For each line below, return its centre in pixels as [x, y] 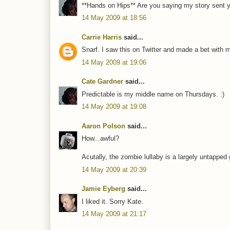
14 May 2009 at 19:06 [114, 62]
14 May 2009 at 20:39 [114, 169]
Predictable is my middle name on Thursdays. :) [153, 94]
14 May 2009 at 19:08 [114, 107]
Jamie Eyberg [103, 189]
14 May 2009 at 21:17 [114, 214]
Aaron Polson [103, 126]
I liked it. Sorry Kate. [112, 201]
